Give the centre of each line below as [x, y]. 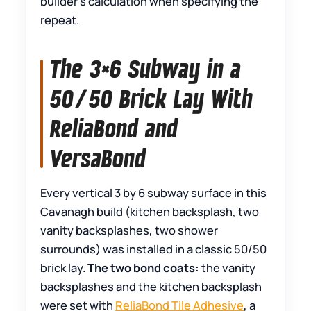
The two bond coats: [144, 268]
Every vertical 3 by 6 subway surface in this [154, 193]
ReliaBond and [114, 129]
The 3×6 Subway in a [146, 69]
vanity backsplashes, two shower [129, 230]
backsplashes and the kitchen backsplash [151, 287]
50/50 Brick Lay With [152, 99]
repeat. [60, 20]
